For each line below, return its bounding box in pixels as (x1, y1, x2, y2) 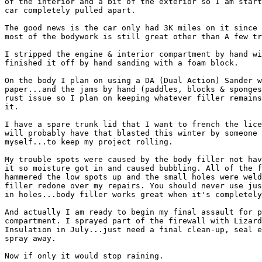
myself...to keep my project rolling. (5, 137, 173, 147)
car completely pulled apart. (5, 6, 136, 15)
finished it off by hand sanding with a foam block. (5, 58, 239, 68)
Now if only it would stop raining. (5, 251, 164, 261)
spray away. (5, 234, 56, 243)
